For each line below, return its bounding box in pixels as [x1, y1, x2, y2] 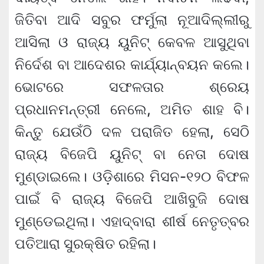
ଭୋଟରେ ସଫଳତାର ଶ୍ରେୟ [15, 78, 249, 96]
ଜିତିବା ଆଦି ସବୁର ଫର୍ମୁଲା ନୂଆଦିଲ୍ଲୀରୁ [15, 11, 249, 29]
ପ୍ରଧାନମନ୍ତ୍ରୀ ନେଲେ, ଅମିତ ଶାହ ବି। [15, 101, 249, 118]
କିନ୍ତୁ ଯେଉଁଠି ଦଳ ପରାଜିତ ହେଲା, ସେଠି [15, 123, 249, 141]
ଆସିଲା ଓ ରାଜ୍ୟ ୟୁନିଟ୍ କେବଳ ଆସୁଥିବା [15, 34, 249, 51]
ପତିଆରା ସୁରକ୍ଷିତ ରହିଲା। [15, 235, 156, 253]
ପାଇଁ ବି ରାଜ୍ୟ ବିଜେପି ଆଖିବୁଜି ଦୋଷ [15, 190, 249, 208]
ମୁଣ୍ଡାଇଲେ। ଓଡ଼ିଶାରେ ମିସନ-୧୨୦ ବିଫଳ [15, 168, 249, 186]
